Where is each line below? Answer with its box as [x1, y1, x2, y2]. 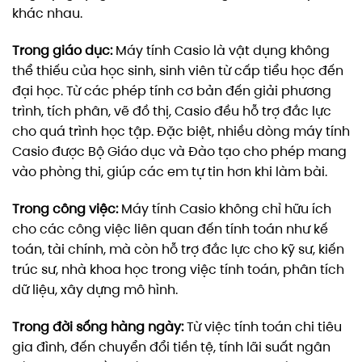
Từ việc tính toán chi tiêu [183, 318, 342, 335]
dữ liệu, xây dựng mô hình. [12, 280, 178, 298]
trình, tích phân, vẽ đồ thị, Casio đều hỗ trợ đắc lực [12, 103, 331, 120]
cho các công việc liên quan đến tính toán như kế [12, 220, 328, 238]
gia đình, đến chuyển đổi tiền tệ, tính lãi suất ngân [12, 338, 330, 356]
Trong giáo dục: [12, 42, 112, 60]
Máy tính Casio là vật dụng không [112, 42, 330, 60]
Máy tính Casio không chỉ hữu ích [118, 200, 331, 217]
